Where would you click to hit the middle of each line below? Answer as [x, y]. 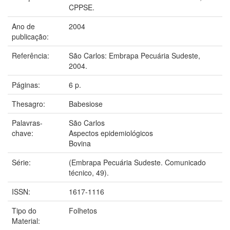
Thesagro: [30, 103]
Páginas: [27, 84]
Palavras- [27, 122]
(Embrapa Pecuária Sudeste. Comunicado [137, 162]
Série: [22, 162]
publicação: [31, 36]
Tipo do [24, 210]
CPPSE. [82, 7]
